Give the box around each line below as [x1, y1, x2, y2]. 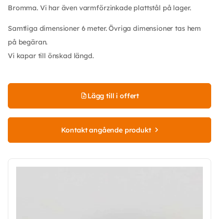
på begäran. [8, 37, 48, 46]
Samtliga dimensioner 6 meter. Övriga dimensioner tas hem [8, 23, 201, 33]
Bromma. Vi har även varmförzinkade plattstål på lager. [8, 3, 191, 12]
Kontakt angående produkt [61, 125, 151, 134]
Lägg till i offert [87, 91, 139, 100]
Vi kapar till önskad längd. [8, 51, 94, 60]
